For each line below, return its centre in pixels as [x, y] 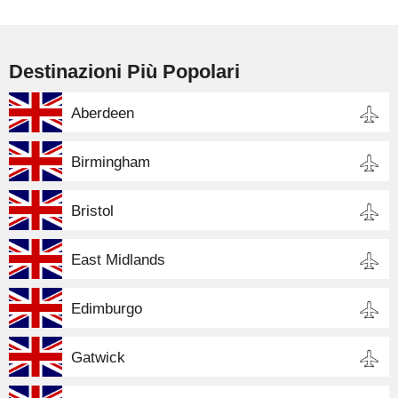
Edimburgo [107, 308]
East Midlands [118, 259]
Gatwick [98, 357]
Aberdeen [103, 113]
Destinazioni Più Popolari [124, 71]
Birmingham [111, 162]
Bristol [92, 211]
